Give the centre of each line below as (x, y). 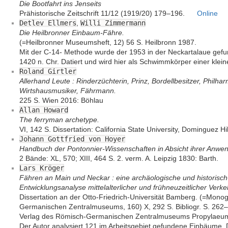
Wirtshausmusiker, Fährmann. (68, 91)
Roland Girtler (48, 72)
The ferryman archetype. (59, 120)
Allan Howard (44, 110)
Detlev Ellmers (48, 23)
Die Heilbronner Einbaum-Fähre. (72, 33)
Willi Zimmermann (113, 23)
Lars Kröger (42, 168)
